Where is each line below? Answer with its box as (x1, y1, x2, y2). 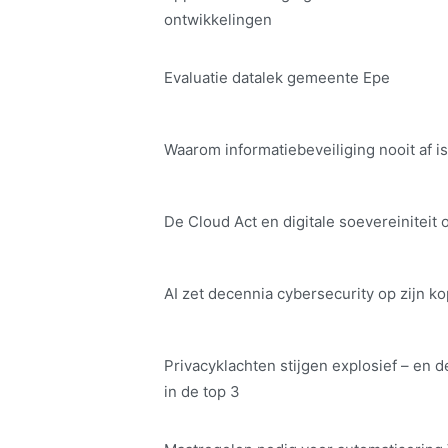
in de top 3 (164, 382, 240, 402)
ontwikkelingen (164, 10, 272, 30)
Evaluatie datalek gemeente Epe (164, 68, 390, 88)
